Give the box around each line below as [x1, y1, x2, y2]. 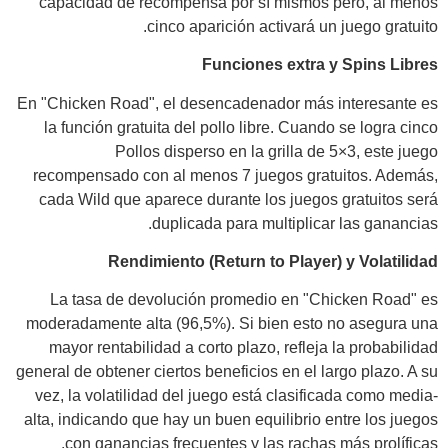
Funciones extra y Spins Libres [202, 56, 438, 74]
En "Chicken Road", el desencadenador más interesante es [17, 94, 438, 112]
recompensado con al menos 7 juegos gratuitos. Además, [33, 166, 438, 184]
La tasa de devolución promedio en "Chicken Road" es [50, 291, 438, 309]
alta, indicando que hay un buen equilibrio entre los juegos [24, 411, 438, 429]
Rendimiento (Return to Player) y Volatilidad [108, 253, 438, 271]
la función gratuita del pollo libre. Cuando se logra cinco [44, 118, 438, 136]
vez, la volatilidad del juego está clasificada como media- [35, 387, 438, 405]
